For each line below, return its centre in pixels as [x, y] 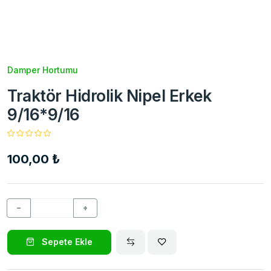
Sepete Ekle [66, 242]
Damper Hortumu [43, 70]
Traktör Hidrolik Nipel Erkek [109, 95]
